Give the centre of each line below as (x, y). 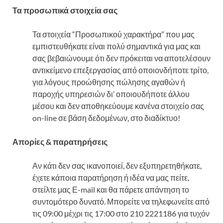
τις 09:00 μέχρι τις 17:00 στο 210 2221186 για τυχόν (121, 213)
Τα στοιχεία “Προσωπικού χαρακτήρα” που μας (113, 34)
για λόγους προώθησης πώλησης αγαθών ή (109, 82)
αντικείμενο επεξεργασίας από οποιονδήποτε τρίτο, (120, 70)
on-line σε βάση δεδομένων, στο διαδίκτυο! (106, 117)
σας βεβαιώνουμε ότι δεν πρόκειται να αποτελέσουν (121, 58)
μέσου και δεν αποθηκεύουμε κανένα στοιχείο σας (118, 106)
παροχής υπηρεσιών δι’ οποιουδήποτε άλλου (111, 94)
